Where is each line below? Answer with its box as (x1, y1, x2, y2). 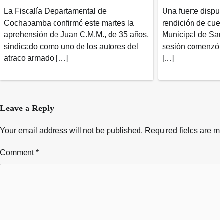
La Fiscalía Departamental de (4, 7, 107, 16)
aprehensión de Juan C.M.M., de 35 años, (4, 30, 149, 39)
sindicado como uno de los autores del (4, 42, 138, 51)
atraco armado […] (4, 54, 68, 63)
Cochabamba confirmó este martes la (4, 19, 134, 27)
